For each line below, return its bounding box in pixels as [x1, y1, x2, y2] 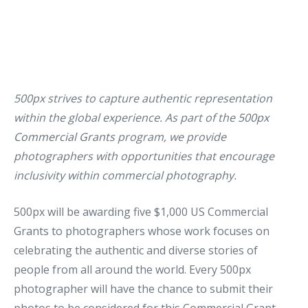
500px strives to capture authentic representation [14, 91, 272, 106]
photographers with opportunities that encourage [14, 148, 274, 164]
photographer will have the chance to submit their [14, 281, 273, 296]
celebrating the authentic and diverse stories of [14, 243, 258, 258]
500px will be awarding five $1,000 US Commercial [14, 204, 268, 219]
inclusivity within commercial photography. [14, 168, 236, 183]
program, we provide [115, 129, 226, 144]
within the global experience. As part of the [14, 110, 238, 125]
